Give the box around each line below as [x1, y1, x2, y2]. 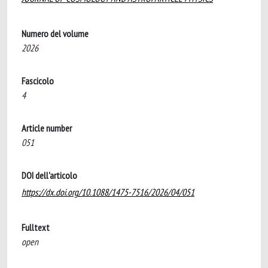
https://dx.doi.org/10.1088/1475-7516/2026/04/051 [22, 186, 194, 198]
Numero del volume [22, 28, 89, 39]
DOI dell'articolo [22, 169, 77, 181]
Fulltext [22, 221, 50, 233]
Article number [22, 122, 72, 134]
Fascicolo [22, 75, 54, 87]
